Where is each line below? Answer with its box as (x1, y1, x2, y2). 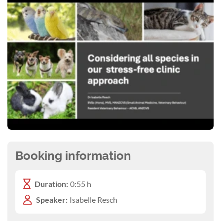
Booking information (15, 148, 131, 163)
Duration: (35, 179, 68, 188)
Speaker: (36, 194, 68, 204)
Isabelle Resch (70, 194, 117, 204)
